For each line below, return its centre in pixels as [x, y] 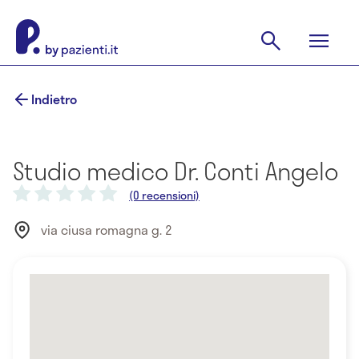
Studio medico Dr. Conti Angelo [175, 171]
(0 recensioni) [164, 195]
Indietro [54, 99]
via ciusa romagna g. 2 [106, 230]
